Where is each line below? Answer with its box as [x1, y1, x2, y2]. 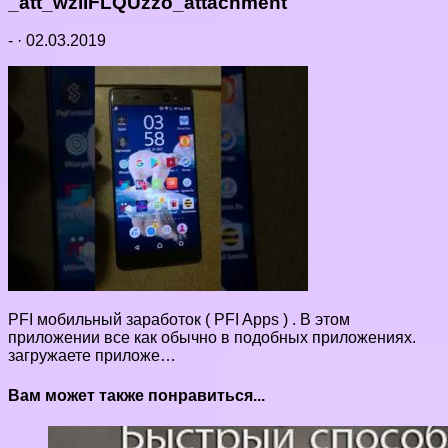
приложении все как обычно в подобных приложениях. [8, 329, 416, 347]
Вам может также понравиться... [8, 386, 265, 404]
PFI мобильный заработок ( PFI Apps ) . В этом [8, 311, 350, 329]
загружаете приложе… [8, 347, 176, 365]
